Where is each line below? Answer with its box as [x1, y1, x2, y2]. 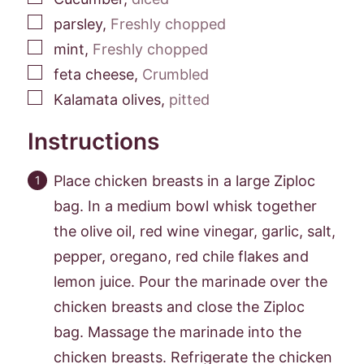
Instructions [28, 127, 165, 155]
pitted [169, 90, 210, 108]
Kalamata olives [54, 90, 161, 108]
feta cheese [54, 65, 134, 83]
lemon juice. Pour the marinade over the [54, 272, 327, 290]
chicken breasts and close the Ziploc [54, 297, 305, 315]
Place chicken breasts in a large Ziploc [54, 171, 315, 189]
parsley [54, 15, 102, 32]
